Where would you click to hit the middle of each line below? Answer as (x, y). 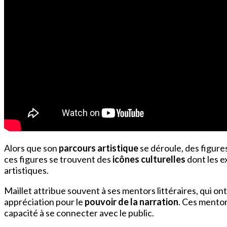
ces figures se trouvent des (58, 159)
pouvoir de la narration (131, 202)
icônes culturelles (149, 159)
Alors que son (31, 148)
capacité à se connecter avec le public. (79, 213)
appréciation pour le (44, 202)
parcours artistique (99, 148)
